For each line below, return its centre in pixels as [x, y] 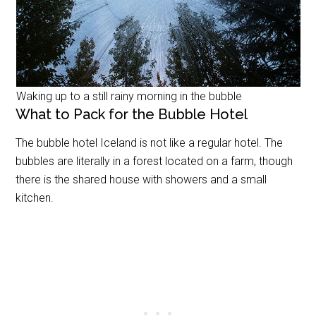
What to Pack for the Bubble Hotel [132, 114]
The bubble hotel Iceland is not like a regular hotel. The [150, 142]
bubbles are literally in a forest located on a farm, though [154, 161]
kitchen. [35, 197]
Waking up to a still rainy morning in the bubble [129, 96]
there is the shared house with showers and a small [141, 179]
